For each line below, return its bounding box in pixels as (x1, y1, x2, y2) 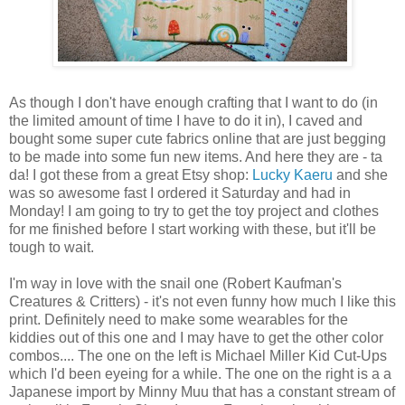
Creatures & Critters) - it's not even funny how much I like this (9, 293, 396, 309)
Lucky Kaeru (252, 166, 333, 183)
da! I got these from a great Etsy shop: (9, 166, 252, 183)
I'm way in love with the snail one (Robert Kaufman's (9, 275, 342, 291)
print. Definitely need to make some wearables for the (9, 311, 348, 327)
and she (333, 166, 388, 183)
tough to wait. (9, 239, 94, 255)
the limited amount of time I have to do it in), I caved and (9, 112, 363, 128)
